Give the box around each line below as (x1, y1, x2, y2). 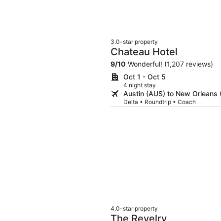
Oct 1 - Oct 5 (123, 72, 166, 81)
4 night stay (123, 81, 156, 89)
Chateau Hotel (110, 45, 178, 58)
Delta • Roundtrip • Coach (123, 98, 196, 106)
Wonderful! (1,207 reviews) (126, 59, 213, 68)
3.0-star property (110, 37, 158, 45)
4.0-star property (110, 205, 158, 213)
